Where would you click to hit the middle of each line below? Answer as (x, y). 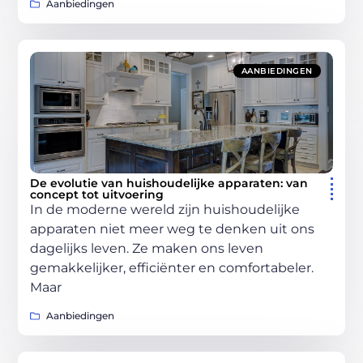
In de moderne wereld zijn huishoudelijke (165, 209)
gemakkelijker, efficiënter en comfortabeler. (172, 267)
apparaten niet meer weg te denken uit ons (173, 228)
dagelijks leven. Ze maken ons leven (147, 248)
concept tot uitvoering (97, 194)
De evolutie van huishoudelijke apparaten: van (169, 183)
